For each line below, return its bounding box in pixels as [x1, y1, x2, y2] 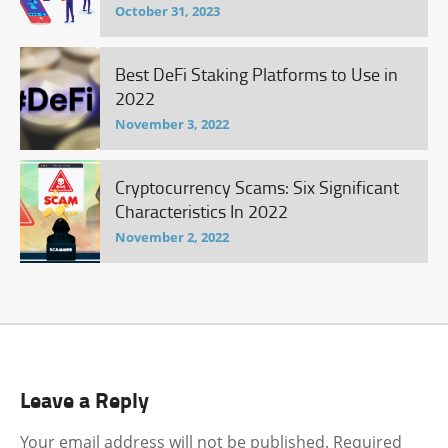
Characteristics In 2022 [115, 199, 288, 223]
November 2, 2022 [115, 228, 229, 246]
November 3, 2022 [115, 115, 229, 133]
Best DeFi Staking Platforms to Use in [115, 62, 398, 86]
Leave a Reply [20, 383, 149, 415]
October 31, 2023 [115, 2, 220, 20]
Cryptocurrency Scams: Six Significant [115, 175, 399, 199]
